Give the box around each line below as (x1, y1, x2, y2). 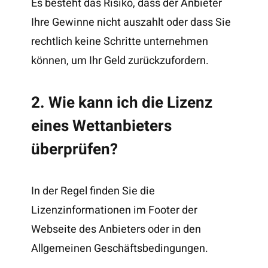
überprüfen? (31, 138, 118, 161)
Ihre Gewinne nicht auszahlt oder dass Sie (31, 14, 232, 31)
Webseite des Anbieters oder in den (31, 221, 202, 238)
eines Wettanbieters (31, 114, 172, 138)
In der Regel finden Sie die (31, 183, 156, 200)
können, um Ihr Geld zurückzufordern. (31, 52, 209, 69)
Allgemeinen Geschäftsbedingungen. (31, 240, 209, 257)
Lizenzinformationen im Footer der (31, 202, 198, 219)
